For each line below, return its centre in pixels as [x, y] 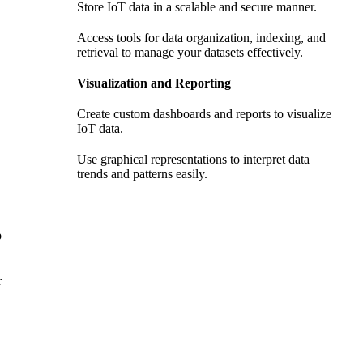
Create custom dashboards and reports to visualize [204, 114]
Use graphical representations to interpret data [193, 160]
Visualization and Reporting [154, 83]
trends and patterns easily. [142, 174]
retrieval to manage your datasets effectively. [190, 53]
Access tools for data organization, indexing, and [201, 38]
